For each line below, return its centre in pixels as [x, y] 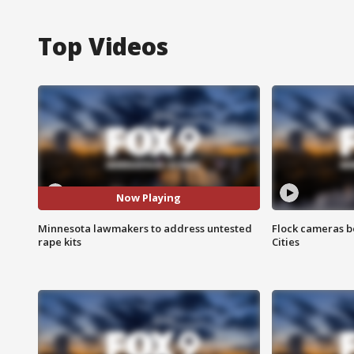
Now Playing [149, 198]
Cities [285, 241]
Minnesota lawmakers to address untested [145, 228]
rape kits [60, 241]
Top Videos [103, 46]
